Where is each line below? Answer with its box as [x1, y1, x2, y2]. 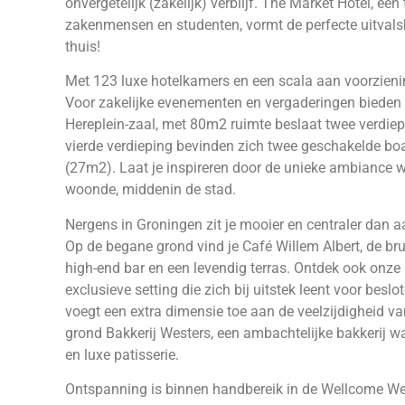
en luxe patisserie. [65, 345, 179, 363]
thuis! [65, 38, 100, 55]
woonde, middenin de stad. [65, 181, 236, 199]
